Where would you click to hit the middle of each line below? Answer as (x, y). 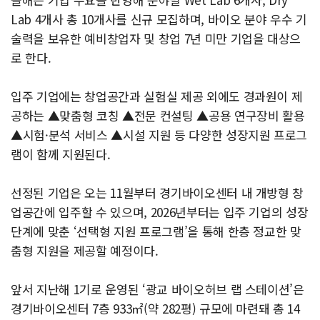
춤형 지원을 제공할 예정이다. (85, 251)
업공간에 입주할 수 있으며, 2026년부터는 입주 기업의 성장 (160, 212)
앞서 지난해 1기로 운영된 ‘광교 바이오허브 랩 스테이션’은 (157, 289)
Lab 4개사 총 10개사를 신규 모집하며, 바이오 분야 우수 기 (159, 19)
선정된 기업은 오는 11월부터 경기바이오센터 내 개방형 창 (157, 193)
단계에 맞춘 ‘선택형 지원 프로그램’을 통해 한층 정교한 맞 (156, 231)
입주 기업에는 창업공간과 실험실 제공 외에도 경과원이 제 (157, 96)
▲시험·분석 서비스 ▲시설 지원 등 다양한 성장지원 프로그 (159, 135)
